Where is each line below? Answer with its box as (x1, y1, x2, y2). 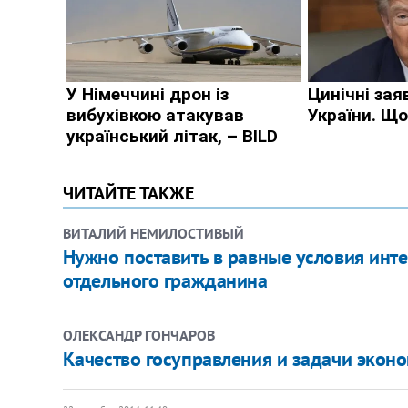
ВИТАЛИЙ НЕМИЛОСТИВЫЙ (62, 223, 244, 242)
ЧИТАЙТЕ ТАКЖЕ (62, 180, 194, 205)
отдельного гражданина (62, 267, 268, 293)
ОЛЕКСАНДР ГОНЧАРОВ (62, 325, 215, 344)
